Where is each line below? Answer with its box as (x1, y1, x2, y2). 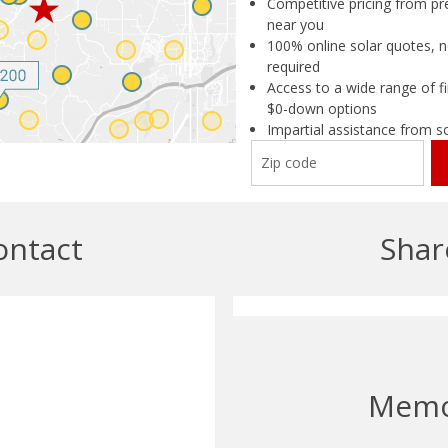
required (267, 56, 320, 76)
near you (267, 14, 324, 34)
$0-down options (267, 98, 377, 118)
